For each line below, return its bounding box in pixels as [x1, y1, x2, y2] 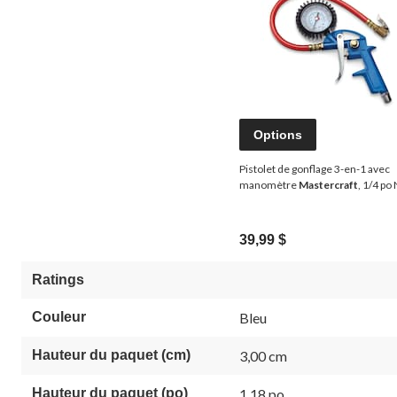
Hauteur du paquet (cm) [32, 346, 191, 362]
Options [253, 127, 302, 142]
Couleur [32, 308, 86, 324]
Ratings [32, 271, 84, 287]
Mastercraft [299, 177, 358, 191]
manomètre [239, 177, 299, 191]
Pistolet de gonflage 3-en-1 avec [239, 161, 390, 175]
